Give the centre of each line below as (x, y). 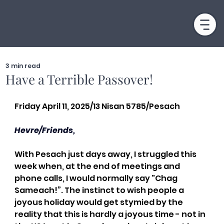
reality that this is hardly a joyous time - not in (110, 214)
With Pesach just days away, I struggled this (106, 154)
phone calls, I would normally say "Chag (96, 178)
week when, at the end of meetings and (98, 166)
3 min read (23, 65)
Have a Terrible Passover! (79, 79)
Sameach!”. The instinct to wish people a (100, 190)
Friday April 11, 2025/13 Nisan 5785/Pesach (97, 106)
